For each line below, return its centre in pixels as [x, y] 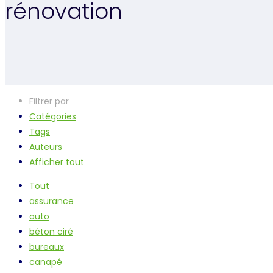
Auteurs [46, 147]
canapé [46, 262]
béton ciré [51, 232]
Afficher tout [57, 162]
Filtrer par [49, 101]
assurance [51, 201]
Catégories [53, 117]
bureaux [47, 247]
